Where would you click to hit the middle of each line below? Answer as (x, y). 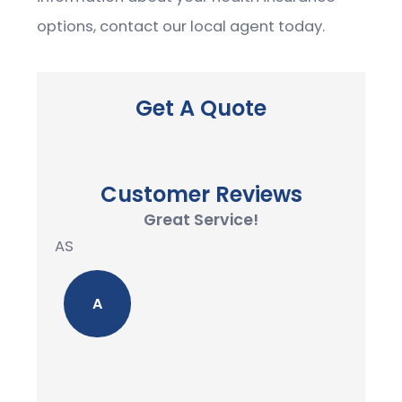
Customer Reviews (201, 195)
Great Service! (201, 220)
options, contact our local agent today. (181, 26)
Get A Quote (201, 109)
